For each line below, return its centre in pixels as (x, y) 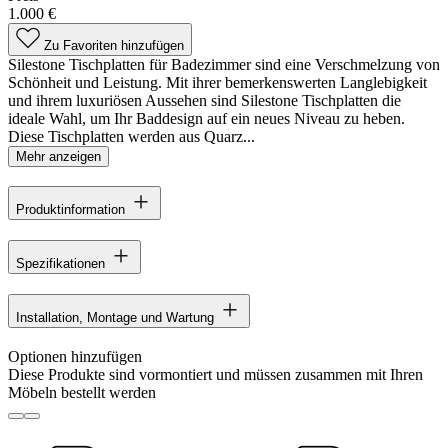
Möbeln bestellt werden (82, 393)
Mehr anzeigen (58, 156)
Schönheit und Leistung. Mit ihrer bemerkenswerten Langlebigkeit (217, 82)
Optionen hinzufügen (75, 357)
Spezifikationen (60, 264)
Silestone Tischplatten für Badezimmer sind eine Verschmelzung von (224, 64)
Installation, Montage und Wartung (115, 318)
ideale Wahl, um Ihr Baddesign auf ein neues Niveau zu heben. (206, 118)
